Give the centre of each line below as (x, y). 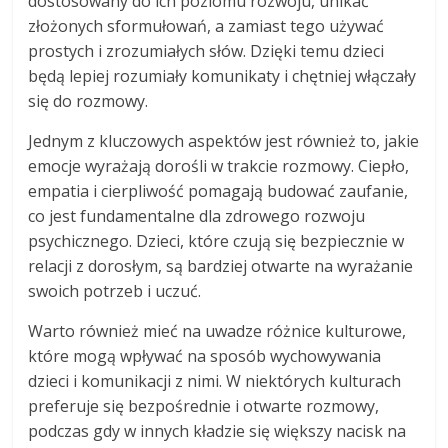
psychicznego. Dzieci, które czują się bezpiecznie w (216, 241)
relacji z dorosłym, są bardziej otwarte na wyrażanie (221, 266)
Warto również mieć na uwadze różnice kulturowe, (217, 331)
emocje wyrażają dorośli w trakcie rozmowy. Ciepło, (219, 166)
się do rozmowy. (88, 101)
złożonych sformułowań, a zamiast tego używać (206, 26)
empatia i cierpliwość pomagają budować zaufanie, (218, 191)
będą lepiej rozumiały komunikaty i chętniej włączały (222, 76)
